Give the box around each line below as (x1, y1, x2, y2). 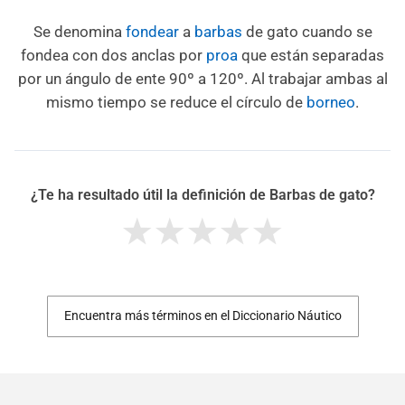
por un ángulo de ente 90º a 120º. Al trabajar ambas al (17, 70, 388, 89)
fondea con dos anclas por (21, 46, 206, 65)
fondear (125, 23, 179, 42)
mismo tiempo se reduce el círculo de (46, 93, 306, 112)
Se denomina (33, 23, 126, 42)
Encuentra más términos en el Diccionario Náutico (63, 308, 342, 325)
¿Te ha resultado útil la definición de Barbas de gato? (30, 186, 375, 204)
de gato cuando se (241, 23, 372, 42)
